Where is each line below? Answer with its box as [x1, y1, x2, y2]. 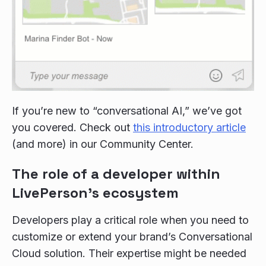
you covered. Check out [12, 121, 133, 134]
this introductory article [133, 121, 246, 134]
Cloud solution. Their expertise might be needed [12, 247, 246, 260]
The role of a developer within [12, 164, 220, 183]
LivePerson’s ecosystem [12, 183, 179, 202]
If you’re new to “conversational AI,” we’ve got [12, 104, 242, 118]
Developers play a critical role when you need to [12, 214, 249, 227]
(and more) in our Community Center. [12, 138, 194, 151]
